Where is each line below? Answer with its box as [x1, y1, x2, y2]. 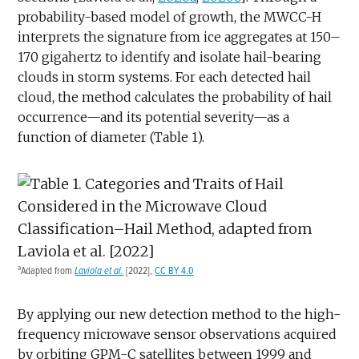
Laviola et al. [75, 264, 124, 277]
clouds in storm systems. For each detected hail [18, 68, 312, 85]
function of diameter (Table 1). [18, 128, 205, 145]
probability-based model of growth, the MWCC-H [18, 8, 322, 25]
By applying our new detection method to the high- [18, 305, 341, 322]
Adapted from [21, 264, 75, 277]
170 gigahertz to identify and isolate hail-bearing [18, 48, 322, 65]
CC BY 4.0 [155, 264, 194, 277]
